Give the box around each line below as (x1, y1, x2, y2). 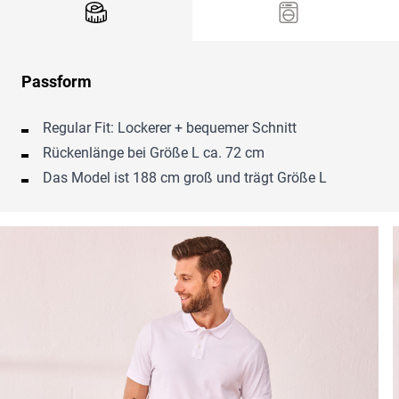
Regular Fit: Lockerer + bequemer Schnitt (43, 119, 297, 137)
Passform (21, 72, 92, 92)
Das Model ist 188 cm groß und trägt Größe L (43, 169, 327, 187)
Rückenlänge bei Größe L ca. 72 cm (43, 144, 265, 162)
